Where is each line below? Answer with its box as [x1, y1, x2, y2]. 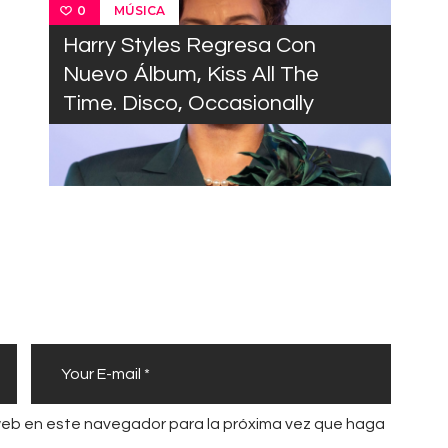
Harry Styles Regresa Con [63, 34, 316, 58]
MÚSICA [113, 3, 165, 19]
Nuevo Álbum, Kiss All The [63, 63, 319, 87]
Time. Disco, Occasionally [63, 92, 314, 116]
